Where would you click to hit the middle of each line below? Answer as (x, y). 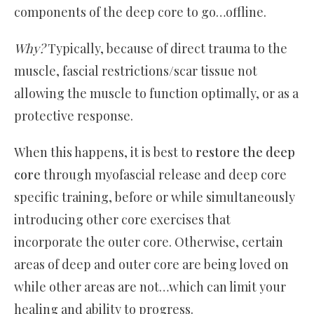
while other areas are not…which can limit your (150, 287)
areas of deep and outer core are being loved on (151, 265)
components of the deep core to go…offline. (142, 12)
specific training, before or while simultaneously (155, 197)
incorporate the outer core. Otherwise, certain (149, 242)
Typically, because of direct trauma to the (166, 49)
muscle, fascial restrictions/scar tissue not (136, 71)
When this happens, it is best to (105, 152)
